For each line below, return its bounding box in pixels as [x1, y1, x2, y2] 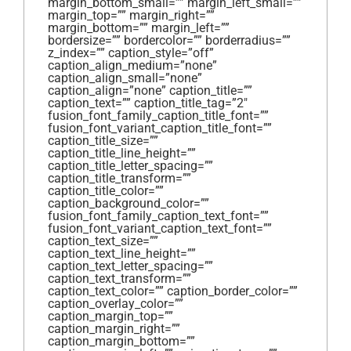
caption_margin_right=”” [48, 320, 180, 336]
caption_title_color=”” [48, 183, 164, 198]
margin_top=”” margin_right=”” [48, 7, 215, 23]
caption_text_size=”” [48, 233, 158, 248]
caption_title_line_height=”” [48, 145, 196, 161]
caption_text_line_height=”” [48, 245, 196, 261]
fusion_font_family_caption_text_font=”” [48, 208, 269, 223]
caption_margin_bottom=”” [48, 333, 195, 349]
